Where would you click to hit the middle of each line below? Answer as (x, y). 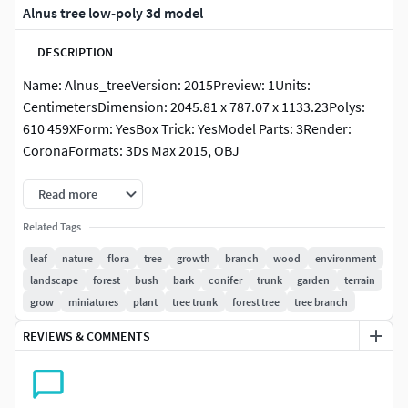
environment (346, 258)
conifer (225, 280)
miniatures (93, 301)
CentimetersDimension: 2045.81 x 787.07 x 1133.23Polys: (194, 107)
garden (313, 280)
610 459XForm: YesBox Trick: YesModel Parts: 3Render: (187, 129)
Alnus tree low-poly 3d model (113, 13)
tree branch (321, 301)
